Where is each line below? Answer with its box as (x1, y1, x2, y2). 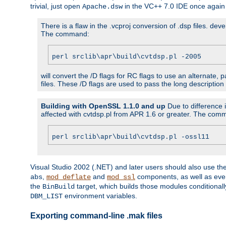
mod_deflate (46, 173, 91, 182)
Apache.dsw (82, 3, 123, 11)
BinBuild (42, 183, 75, 191)
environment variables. (63, 192, 137, 200)
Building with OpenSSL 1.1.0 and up (41, 102, 165, 110)
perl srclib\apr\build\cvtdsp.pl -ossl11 (52, 133, 209, 141)
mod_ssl (107, 173, 135, 182)
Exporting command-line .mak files (30, 211, 162, 220)
